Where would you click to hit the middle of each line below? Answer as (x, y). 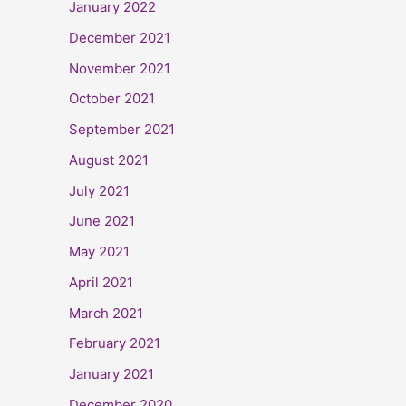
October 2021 (112, 99)
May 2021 (99, 252)
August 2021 (109, 159)
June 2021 (102, 221)
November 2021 (120, 68)
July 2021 (99, 190)
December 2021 (120, 37)
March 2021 (106, 313)
